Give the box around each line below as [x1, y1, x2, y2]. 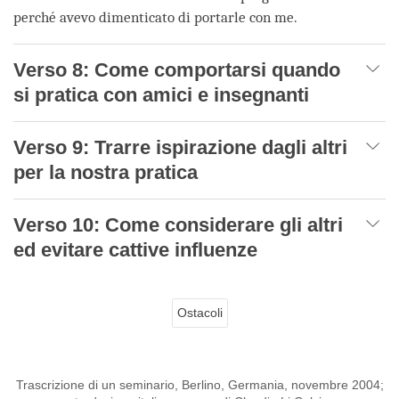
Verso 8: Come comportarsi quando [13, 58, 340, 81]
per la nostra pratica [13, 160, 198, 183]
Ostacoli [176, 305, 223, 320]
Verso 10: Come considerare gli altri [13, 213, 343, 236]
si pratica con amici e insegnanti [13, 83, 309, 106]
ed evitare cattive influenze [13, 238, 257, 261]
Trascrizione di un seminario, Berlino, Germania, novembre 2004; [15, 377, 384, 392]
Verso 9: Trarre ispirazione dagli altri [13, 135, 347, 159]
